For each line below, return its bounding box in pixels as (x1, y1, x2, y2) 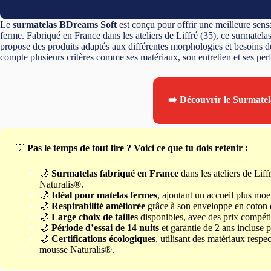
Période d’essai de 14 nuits (51, 222, 159, 233)
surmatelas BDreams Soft (13, 19, 117, 30)
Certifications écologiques (51, 233, 155, 244)
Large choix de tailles (51, 211, 138, 222)
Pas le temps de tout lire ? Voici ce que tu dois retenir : (27, 142, 248, 153)
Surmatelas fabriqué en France (51, 168, 178, 178)
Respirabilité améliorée (51, 200, 145, 211)
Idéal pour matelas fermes (51, 189, 157, 200)
